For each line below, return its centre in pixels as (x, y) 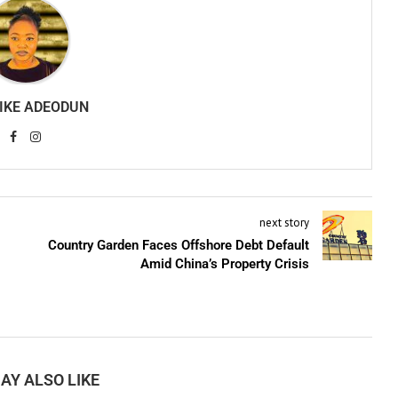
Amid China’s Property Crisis (224, 263)
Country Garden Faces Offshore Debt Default (179, 245)
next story (284, 222)
